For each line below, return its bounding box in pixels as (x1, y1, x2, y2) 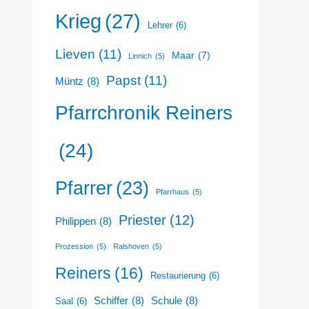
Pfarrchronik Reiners (55, 101, 232, 123)
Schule (151, 294, 182, 306)
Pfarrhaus (156, 187, 189, 196)
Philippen (55, 215, 96, 227)
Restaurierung (150, 270, 206, 281)
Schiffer (94, 294, 128, 306)
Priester (119, 212, 166, 228)
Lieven (55, 46, 95, 61)
